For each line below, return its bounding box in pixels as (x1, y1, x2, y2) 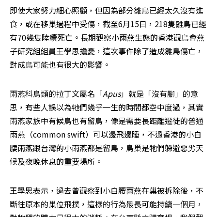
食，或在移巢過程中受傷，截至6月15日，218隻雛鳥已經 (10, 17, 206, 30)
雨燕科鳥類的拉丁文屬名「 (10, 87, 103, 99)
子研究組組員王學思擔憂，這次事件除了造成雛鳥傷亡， (10, 45, 203, 57)
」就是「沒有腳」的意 (121, 87, 198, 99)
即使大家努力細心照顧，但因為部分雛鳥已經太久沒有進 (10, 4, 203, 16)
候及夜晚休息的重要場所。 (10, 155, 103, 167)
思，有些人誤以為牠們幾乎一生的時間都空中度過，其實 (10, 101, 203, 113)
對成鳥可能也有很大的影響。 (10, 58, 110, 70)
